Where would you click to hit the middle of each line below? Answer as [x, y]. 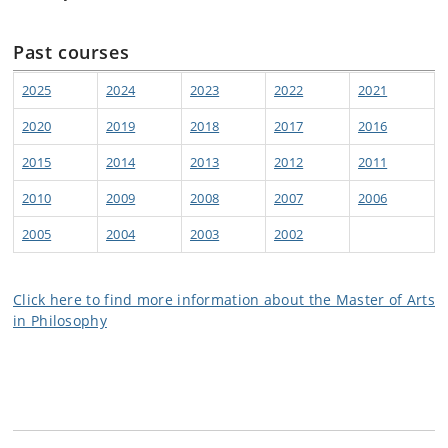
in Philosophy [60, 320]
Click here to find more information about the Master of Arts [224, 299]
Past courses [71, 52]
